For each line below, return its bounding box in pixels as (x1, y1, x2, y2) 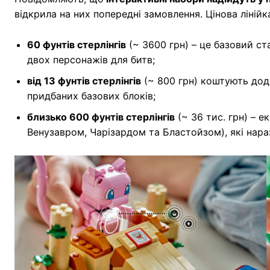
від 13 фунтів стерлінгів (27, 74, 141, 87)
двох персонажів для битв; (27, 53, 155, 66)
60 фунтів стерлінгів (27, 38, 126, 51)
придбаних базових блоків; (27, 89, 155, 102)
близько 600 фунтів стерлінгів (27, 110, 175, 123)
